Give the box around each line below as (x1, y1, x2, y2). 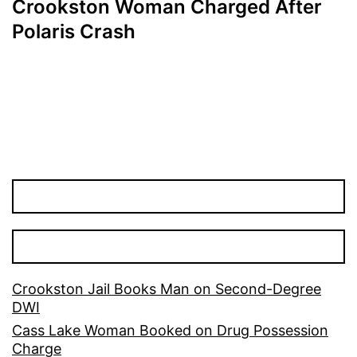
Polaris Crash (12, 20, 135, 44)
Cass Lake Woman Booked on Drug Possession (12, 322, 328, 339)
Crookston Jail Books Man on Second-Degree (12, 280, 321, 298)
